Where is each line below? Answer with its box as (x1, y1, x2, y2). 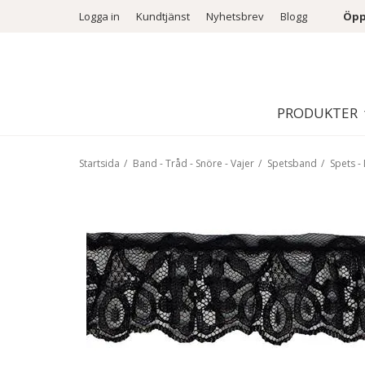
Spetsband (267, 156, 317, 170)
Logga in (79, 9, 120, 24)
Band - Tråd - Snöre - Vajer (133, 156, 254, 170)
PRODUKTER (277, 103, 358, 123)
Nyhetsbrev (206, 9, 264, 24)
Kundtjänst (136, 9, 190, 24)
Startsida (79, 156, 120, 170)
